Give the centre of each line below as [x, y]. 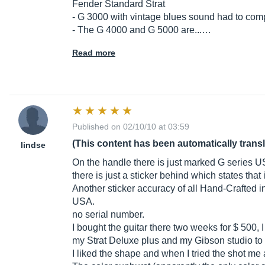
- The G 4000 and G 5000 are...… [142, 30]
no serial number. [108, 215]
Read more [94, 53]
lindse [33, 145]
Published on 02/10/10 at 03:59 [131, 127]
